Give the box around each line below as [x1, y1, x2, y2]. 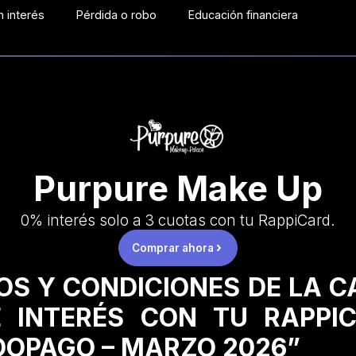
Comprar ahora [131, 242, 214, 255]
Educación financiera [188, 8, 299, 21]
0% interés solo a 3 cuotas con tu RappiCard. [21, 211, 335, 230]
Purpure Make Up [33, 168, 323, 210]
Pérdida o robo [76, 8, 157, 21]
